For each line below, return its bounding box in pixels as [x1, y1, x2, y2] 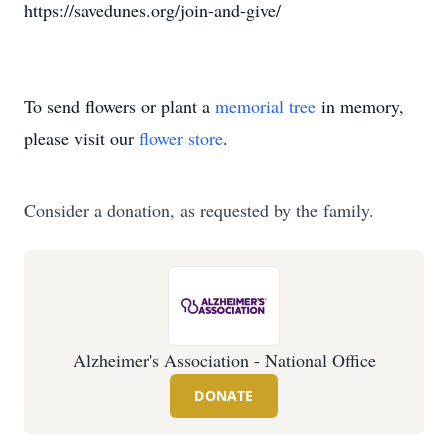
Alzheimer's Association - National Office [72, 348, 376, 372]
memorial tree [215, 94, 316, 118]
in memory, [316, 94, 404, 118]
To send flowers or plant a [24, 94, 215, 118]
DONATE [194, 386, 254, 405]
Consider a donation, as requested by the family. [24, 198, 374, 222]
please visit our [24, 126, 139, 150]
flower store [139, 126, 223, 150]
